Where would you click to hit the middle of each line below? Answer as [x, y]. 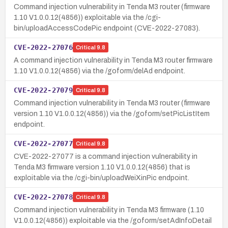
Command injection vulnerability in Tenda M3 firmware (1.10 [109, 210]
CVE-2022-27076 [43, 47]
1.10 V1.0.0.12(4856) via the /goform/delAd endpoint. [99, 71]
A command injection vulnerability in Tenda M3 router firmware [113, 60]
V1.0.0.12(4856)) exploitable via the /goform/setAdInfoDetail [113, 220]
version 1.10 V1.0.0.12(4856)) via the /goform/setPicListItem [112, 113]
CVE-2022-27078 [43, 197]
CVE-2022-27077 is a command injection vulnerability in [106, 156]
